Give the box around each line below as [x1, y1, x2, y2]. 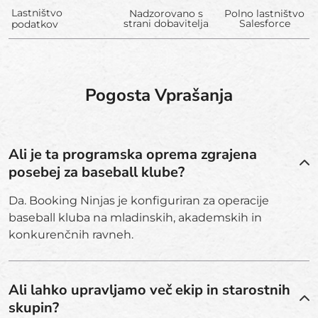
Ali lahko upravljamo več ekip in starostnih [9, 280, 290, 300]
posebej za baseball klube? [9, 162, 185, 182]
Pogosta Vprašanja [85, 83, 233, 106]
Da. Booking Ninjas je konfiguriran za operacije [9, 193, 269, 207]
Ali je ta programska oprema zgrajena [9, 144, 257, 164]
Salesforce [238, 16, 290, 30]
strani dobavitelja [123, 16, 209, 30]
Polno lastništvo [224, 6, 305, 20]
